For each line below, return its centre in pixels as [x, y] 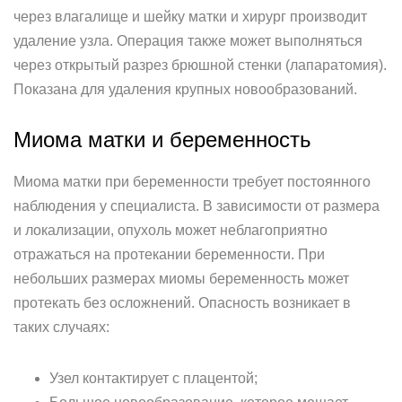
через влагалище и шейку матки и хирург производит [190, 17]
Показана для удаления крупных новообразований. [185, 89]
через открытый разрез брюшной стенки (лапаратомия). [200, 65]
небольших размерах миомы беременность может [181, 279]
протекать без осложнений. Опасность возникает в [182, 303]
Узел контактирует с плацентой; [153, 378]
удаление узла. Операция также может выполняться [188, 41]
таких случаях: [61, 327]
